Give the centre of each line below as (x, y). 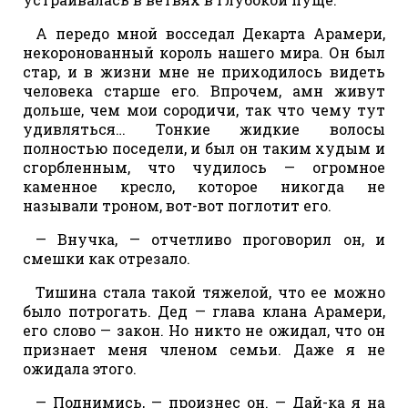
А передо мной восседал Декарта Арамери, (210, 33)
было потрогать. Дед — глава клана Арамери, (204, 311)
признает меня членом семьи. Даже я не (204, 349)
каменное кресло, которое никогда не (204, 186)
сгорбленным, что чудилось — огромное (204, 167)
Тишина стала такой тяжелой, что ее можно (210, 291)
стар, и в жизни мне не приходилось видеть (204, 71)
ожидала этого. (80, 368)
